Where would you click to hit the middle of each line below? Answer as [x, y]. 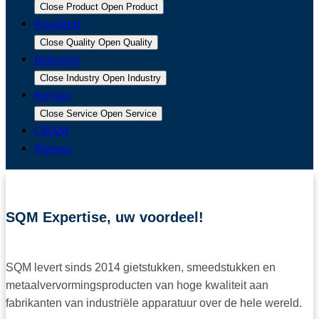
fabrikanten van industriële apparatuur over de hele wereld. [154, 303]
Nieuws [53, 148]
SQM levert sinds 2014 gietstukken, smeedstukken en [141, 268]
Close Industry [70, 78]
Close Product [69, 7]
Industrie [57, 59]
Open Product [130, 7]
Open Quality [125, 42]
